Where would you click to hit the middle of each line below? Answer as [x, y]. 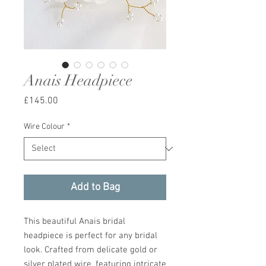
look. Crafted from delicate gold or [91, 250]
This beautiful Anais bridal [75, 222]
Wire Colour [44, 127]
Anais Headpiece [78, 81]
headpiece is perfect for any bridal [91, 236]
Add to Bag [95, 188]
